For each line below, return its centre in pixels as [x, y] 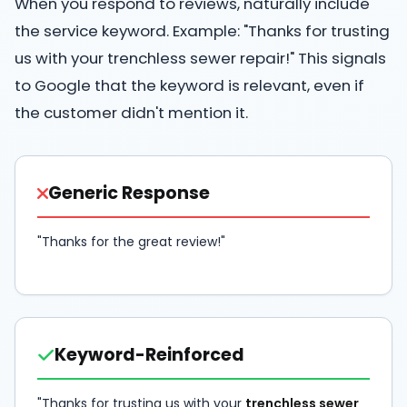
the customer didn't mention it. [131, 112]
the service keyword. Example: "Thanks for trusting [202, 30]
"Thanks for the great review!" [131, 241]
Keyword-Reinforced [149, 354]
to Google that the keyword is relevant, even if [189, 85]
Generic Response [129, 193]
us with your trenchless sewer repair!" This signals [200, 58]
